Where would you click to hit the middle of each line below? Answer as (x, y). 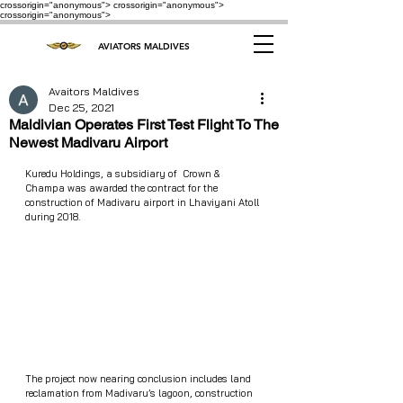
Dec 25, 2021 (81, 107)
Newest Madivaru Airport (88, 143)
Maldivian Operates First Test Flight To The (144, 125)
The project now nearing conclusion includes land (139, 379)
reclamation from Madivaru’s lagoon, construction (140, 393)
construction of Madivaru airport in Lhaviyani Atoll (143, 202)
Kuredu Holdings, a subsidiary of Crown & (124, 174)
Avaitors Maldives (94, 91)
